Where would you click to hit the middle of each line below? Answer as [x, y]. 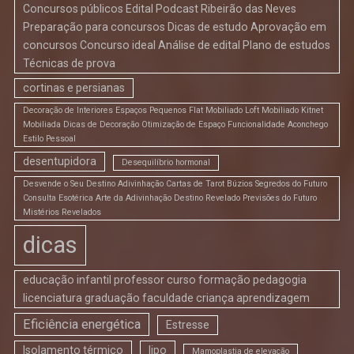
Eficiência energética [82, 325]
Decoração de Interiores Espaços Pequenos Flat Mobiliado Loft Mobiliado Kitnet [173, 111]
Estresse [188, 325]
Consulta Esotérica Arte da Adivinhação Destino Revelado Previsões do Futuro [170, 198]
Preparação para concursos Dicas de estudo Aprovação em [175, 27]
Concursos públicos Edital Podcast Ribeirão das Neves [160, 9]
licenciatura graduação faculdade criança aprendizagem [166, 298]
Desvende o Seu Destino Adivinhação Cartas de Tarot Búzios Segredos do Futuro [175, 184]
